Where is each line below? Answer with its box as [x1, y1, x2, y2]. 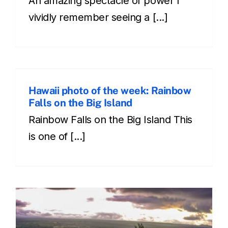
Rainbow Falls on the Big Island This [28, 113, 192, 126]
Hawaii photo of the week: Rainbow [28, 84, 191, 97]
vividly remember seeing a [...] [28, 11, 168, 23]
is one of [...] [28, 130, 85, 142]
